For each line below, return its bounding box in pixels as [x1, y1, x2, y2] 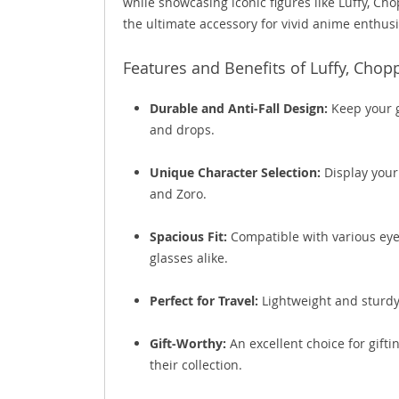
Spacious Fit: [150, 227, 227, 245]
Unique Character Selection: [150, 163, 321, 181]
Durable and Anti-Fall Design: [150, 99, 328, 117]
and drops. [150, 120, 215, 138]
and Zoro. [150, 184, 207, 202]
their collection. [150, 355, 242, 373]
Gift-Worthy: [150, 334, 226, 352]
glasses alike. [150, 248, 228, 266]
